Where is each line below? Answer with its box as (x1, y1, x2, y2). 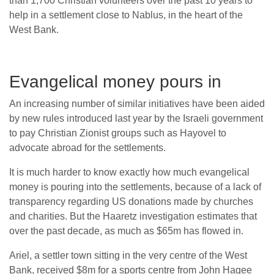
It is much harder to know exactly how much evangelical (9, 167, 250, 178)
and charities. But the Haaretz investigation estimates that (9, 211, 257, 222)
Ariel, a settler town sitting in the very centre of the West (9, 250, 247, 261)
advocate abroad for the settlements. (9, 143, 166, 154)
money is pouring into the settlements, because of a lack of (9, 182, 261, 193)
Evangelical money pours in (9, 72, 221, 92)
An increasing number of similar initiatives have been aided (9, 98, 265, 109)
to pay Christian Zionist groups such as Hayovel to (9, 128, 226, 139)
